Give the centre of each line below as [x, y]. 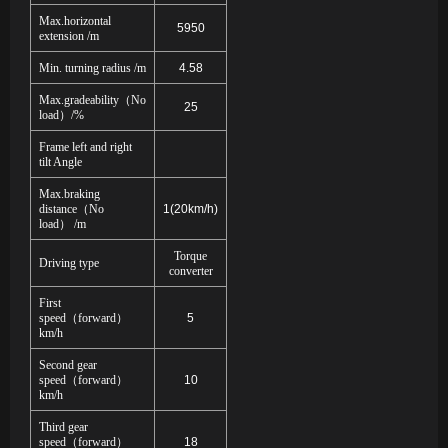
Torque [190, 256]
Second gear [68, 365]
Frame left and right [85, 147]
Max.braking [69, 194]
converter [190, 271]
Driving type [69, 263]
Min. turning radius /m [92, 68]
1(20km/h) [190, 209]
